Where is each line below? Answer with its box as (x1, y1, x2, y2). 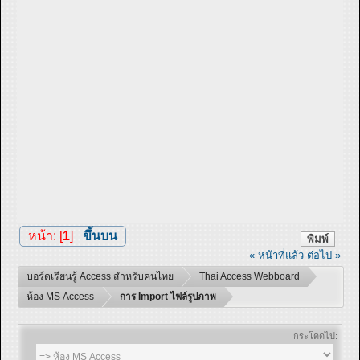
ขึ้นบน (82, 229, 117, 243)
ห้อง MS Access (27, 290, 94, 302)
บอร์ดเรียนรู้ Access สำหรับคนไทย (27, 270, 174, 282)
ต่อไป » (307, 249, 342, 262)
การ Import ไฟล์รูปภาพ (120, 290, 216, 301)
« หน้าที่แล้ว (249, 249, 305, 262)
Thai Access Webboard (199, 270, 300, 282)
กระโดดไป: (293, 330, 337, 341)
